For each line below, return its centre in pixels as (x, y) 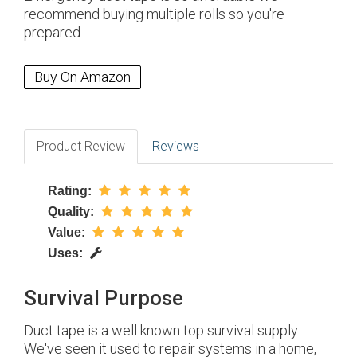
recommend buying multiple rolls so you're (154, 14)
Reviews (176, 147)
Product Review (81, 147)
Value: (68, 233)
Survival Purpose (104, 298)
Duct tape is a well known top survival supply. (162, 331)
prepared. (53, 33)
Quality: (73, 212)
